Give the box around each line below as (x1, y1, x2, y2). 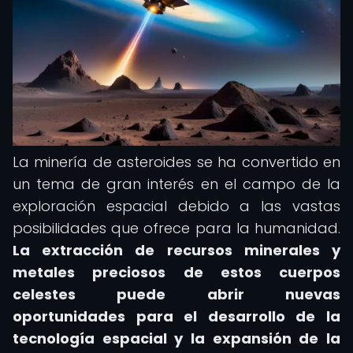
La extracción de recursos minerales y (13, 240, 340, 260)
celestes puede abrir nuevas (13, 284, 340, 304)
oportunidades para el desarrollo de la (13, 307, 340, 326)
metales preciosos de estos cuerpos (13, 262, 340, 282)
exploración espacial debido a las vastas (13, 196, 340, 216)
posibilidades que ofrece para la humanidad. (13, 218, 340, 238)
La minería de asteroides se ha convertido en (13, 152, 340, 172)
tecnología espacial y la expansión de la (13, 329, 340, 348)
